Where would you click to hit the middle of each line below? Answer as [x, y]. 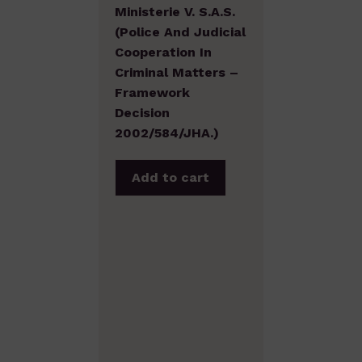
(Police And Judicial [180, 32]
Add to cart [170, 177]
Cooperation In [163, 52]
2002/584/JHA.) [167, 133]
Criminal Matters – [177, 72]
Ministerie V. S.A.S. [175, 11]
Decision [142, 112]
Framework [152, 92]
